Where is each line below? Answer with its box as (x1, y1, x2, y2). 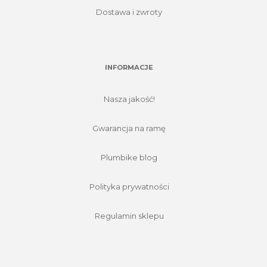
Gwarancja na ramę (92, 123, 166, 133)
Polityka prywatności (89, 181, 169, 191)
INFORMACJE (105, 63, 153, 72)
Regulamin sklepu (94, 210, 164, 221)
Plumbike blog (101, 152, 157, 162)
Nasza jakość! (103, 94, 155, 104)
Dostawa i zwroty (96, 7, 162, 17)
